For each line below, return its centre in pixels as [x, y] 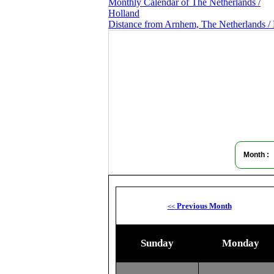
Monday [241, 243]
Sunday [157, 243]
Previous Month [203, 206]
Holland [124, 13]
